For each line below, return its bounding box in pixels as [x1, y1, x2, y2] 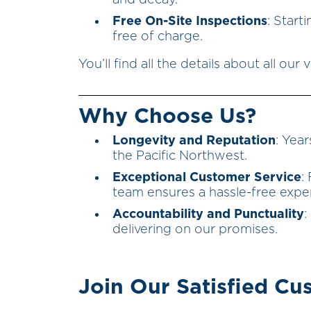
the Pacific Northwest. [112, 150, 247, 163]
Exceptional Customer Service [112, 171, 301, 185]
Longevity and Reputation [112, 135, 276, 148]
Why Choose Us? [78, 106, 256, 128]
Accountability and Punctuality [112, 208, 304, 221]
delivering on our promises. [112, 224, 278, 237]
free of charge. [112, 31, 203, 44]
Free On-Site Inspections [112, 15, 267, 28]
